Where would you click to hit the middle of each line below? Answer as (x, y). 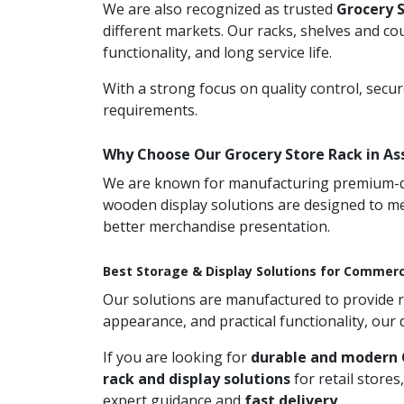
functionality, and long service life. (217, 52)
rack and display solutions (197, 379)
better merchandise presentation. (216, 226)
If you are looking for (177, 357)
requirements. (150, 110)
